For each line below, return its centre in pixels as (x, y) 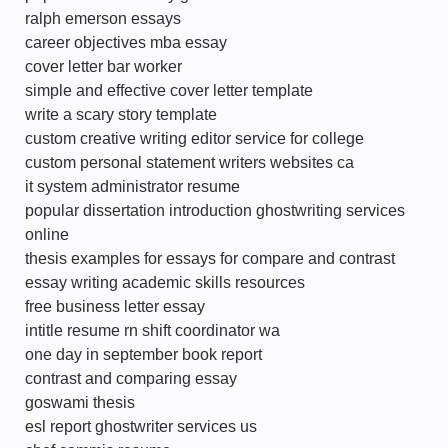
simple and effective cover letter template (169, 90)
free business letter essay (115, 306)
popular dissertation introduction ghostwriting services (215, 210)
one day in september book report (143, 354)
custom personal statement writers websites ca (189, 162)
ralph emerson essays (103, 18)
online (47, 234)
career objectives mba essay (126, 42)
